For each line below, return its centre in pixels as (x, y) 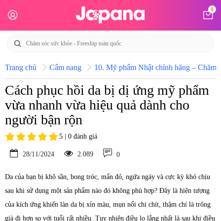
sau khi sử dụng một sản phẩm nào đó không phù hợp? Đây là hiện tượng (107, 191)
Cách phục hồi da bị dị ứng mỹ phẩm (107, 90)
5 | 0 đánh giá (78, 136)
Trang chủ (21, 67)
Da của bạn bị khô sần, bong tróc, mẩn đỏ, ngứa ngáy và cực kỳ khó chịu (108, 177)
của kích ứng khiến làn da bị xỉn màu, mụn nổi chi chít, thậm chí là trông (108, 204)
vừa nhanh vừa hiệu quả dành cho (97, 105)
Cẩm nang (65, 67)
